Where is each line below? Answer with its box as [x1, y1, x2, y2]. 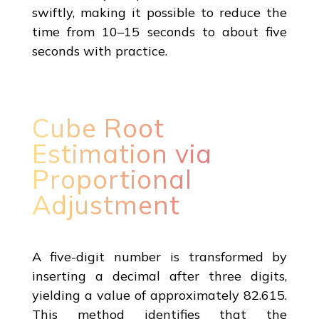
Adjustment [31, 188, 180, 221]
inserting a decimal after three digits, [31, 267, 288, 284]
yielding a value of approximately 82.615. [31, 286, 288, 303]
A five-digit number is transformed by [31, 248, 288, 265]
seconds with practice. [31, 42, 167, 59]
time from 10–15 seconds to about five [31, 23, 288, 40]
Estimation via [31, 137, 212, 169]
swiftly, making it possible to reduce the [31, 4, 288, 21]
